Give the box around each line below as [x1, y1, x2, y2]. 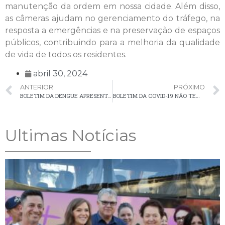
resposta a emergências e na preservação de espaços [5, 26, 220, 36]
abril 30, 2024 [33, 69, 87, 79]
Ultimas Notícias [5, 126, 136, 146]
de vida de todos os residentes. [5, 50, 127, 60]
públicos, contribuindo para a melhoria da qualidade [5, 38, 220, 48]
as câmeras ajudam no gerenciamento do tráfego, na [5, 14, 220, 24]
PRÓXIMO [174, 83, 205, 91]
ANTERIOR [20, 83, 53, 91]
